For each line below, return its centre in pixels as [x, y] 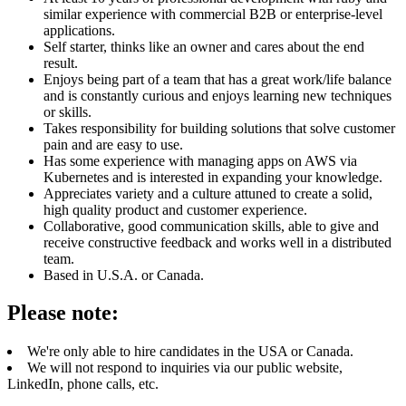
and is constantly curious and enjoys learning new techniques [217, 95]
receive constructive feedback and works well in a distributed [217, 242]
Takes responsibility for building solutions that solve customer [219, 128]
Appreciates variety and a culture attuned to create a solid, [208, 193]
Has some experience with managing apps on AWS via [200, 160]
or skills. [68, 111]
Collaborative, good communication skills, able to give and [211, 226]
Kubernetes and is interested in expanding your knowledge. [213, 177]
